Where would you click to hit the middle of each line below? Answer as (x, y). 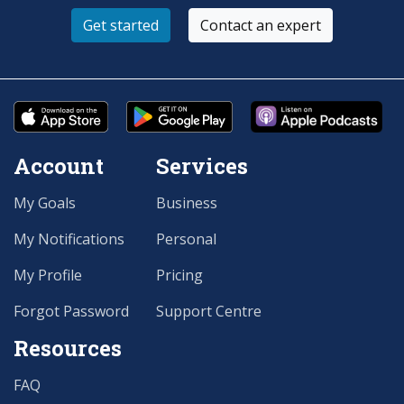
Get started (121, 25)
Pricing (179, 275)
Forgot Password (71, 311)
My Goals (45, 202)
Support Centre (209, 311)
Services (202, 165)
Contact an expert (261, 25)
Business (187, 202)
